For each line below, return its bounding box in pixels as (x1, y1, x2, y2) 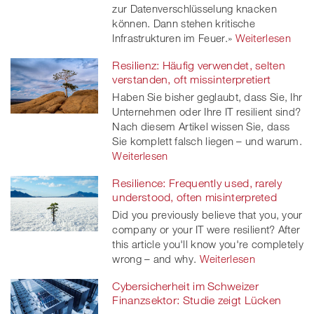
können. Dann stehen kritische (112, 17, 256, 30)
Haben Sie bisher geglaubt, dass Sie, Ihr (112, 90, 303, 104)
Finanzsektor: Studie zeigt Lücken (112, 294, 282, 307)
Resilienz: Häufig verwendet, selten (112, 59, 285, 72)
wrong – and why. (112, 252, 197, 266)
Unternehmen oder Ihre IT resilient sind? (112, 105, 301, 118)
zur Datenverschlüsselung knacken (112, 2, 277, 15)
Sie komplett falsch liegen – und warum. (112, 135, 303, 148)
